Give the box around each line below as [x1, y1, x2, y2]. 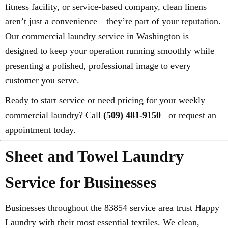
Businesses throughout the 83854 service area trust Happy [5, 202, 219, 213]
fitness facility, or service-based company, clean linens [5, 1, 207, 12]
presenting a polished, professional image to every [5, 60, 191, 71]
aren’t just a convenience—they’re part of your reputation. [5, 16, 221, 26]
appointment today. [5, 124, 76, 135]
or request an [166, 109, 216, 120]
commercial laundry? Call [5, 109, 103, 120]
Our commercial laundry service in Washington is [5, 31, 189, 41]
